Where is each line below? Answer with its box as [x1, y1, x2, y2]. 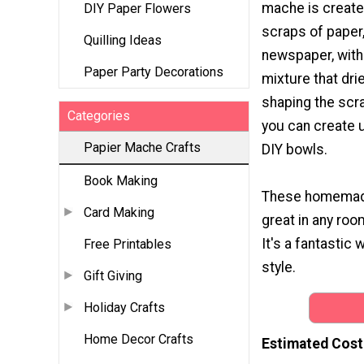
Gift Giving [84, 268, 142, 284]
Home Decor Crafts [84, 331, 193, 348]
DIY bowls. [262, 141, 327, 158]
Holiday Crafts [84, 300, 165, 316]
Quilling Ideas [84, 32, 162, 49]
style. [262, 258, 296, 275]
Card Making [84, 205, 154, 221]
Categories [67, 108, 130, 124]
